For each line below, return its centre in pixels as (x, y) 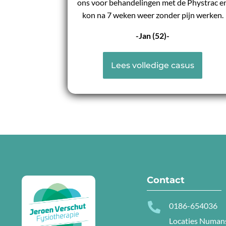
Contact (166, 180)
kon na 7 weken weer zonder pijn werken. (153, 15)
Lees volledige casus (153, 65)
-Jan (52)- (153, 36)
